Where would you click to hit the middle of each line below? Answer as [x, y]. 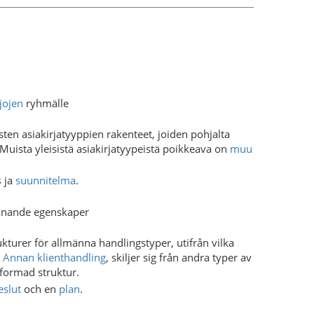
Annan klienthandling [54, 258]
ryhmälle [46, 103]
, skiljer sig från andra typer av [179, 258]
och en [40, 288]
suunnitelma [46, 180]
